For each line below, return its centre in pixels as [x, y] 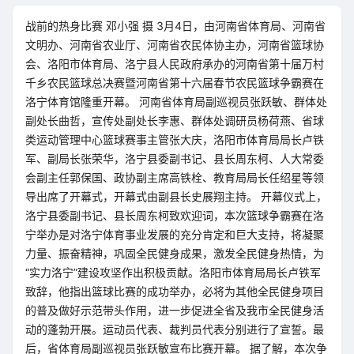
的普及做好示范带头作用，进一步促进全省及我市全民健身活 [175, 310]
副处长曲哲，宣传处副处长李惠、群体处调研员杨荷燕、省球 [175, 121]
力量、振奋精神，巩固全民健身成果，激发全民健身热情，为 [175, 253]
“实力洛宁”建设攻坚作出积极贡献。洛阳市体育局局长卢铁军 [173, 272]
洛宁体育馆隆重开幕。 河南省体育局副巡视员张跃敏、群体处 [176, 102]
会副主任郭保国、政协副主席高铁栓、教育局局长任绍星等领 [175, 177]
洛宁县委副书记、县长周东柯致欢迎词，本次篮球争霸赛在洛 [175, 215]
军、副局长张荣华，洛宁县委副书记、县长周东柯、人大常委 [175, 158]
